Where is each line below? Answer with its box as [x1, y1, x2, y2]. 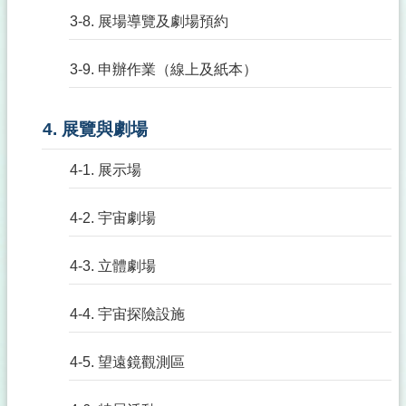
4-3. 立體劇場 [70, 258, 156, 274]
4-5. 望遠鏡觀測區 [70, 354, 185, 370]
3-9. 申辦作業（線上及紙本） [70, 62, 257, 77]
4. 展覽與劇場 [43, 120, 148, 139]
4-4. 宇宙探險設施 [70, 306, 185, 322]
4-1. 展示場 [70, 162, 141, 178]
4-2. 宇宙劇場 [70, 210, 156, 226]
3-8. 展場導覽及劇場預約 [70, 14, 228, 29]
